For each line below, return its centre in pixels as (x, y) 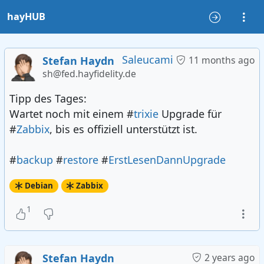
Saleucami (147, 60)
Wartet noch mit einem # (72, 113)
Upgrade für (190, 113)
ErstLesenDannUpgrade (167, 159)
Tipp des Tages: (48, 98)
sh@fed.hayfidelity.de (89, 74)
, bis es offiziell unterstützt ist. (124, 129)
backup (35, 159)
